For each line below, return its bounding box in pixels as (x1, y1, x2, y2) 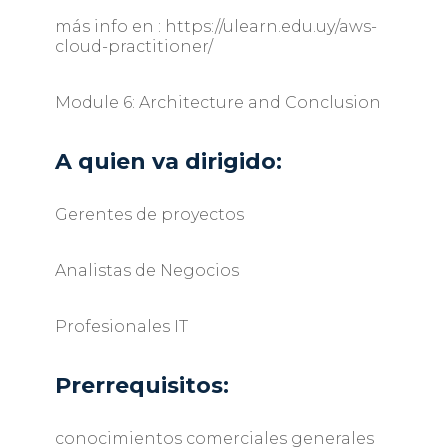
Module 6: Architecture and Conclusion (54, 93, 381, 113)
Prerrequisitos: (54, 372, 229, 400)
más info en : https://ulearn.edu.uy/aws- (54, 17, 377, 37)
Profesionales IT (54, 317, 188, 337)
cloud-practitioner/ (54, 37, 213, 57)
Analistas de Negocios (54, 261, 239, 281)
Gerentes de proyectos (54, 205, 244, 225)
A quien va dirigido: (54, 148, 282, 176)
